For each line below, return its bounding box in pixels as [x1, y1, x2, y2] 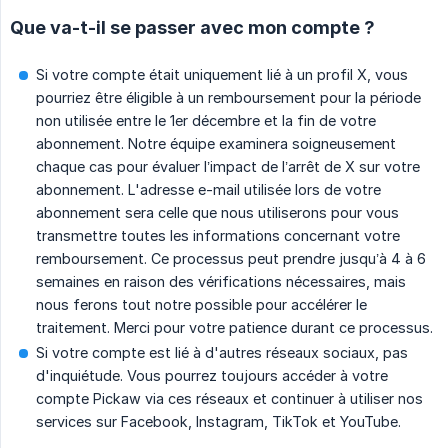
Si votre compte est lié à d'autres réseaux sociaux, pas [36, 343, 408, 361]
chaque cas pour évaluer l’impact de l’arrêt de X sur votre [36, 157, 420, 175]
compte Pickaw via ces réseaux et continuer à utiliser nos [36, 389, 423, 407]
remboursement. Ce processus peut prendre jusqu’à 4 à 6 [36, 249, 426, 267]
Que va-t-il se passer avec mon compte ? [10, 16, 375, 38]
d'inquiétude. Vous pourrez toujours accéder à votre [36, 366, 388, 384]
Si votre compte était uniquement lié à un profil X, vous [36, 65, 408, 83]
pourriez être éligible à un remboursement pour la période [36, 88, 421, 106]
